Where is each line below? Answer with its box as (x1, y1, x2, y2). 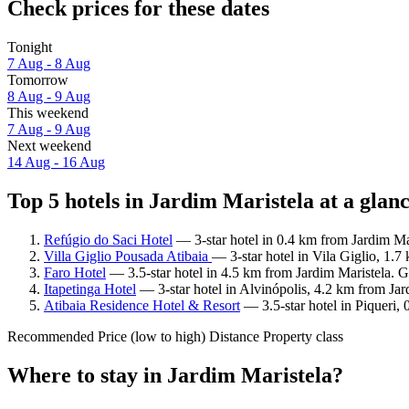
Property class (263, 328, 343, 344)
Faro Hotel (44, 264, 106, 280)
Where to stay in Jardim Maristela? (7, 362, 343, 387)
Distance (209, 328, 259, 344)
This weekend (7, 105, 89, 121)
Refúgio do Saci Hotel (44, 231, 173, 247)
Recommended (7, 328, 94, 344)
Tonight (7, 39, 52, 56)
